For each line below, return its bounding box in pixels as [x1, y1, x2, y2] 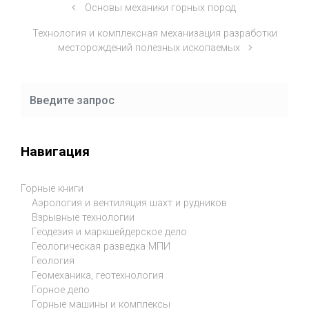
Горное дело [32, 284, 90, 297]
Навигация [21, 143, 90, 159]
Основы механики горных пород [84, 2, 236, 14]
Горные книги [21, 183, 83, 195]
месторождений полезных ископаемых [58, 42, 241, 54]
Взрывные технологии [32, 212, 134, 224]
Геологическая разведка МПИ [32, 241, 170, 253]
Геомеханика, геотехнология [32, 270, 163, 282]
